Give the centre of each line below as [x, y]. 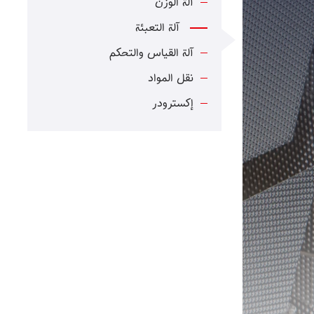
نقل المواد [171, 79]
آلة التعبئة [157, 28]
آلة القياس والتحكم [151, 54]
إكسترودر [173, 104]
